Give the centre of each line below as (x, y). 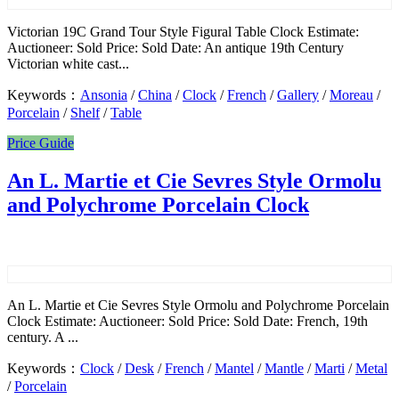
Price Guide (41, 143)
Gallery (298, 95)
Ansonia (104, 95)
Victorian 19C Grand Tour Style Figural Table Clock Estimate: (183, 32)
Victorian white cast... (68, 64)
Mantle (284, 369)
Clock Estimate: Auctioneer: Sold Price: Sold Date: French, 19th (187, 322)
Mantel (234, 369)
